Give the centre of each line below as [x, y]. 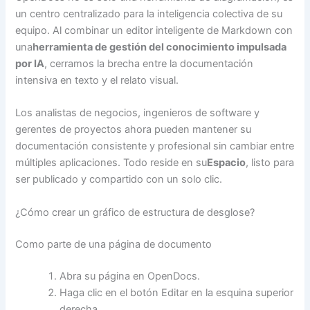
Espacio [227, 163]
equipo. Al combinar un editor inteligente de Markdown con [154, 31]
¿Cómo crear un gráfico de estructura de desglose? [135, 212]
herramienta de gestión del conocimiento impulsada [160, 47]
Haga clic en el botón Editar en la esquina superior [177, 292]
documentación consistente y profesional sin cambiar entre [155, 146]
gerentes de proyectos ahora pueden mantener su [134, 130]
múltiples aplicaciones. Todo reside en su [111, 163]
